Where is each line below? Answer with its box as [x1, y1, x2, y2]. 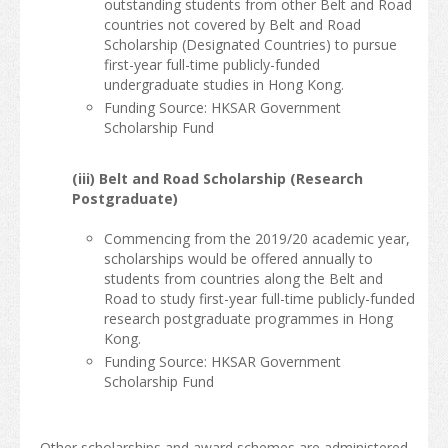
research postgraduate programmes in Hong [103, 309, 393, 329]
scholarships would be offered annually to [103, 249, 373, 269]
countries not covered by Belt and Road [103, 14, 361, 34]
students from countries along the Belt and [103, 269, 383, 289]
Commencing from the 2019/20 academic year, [103, 229, 410, 249]
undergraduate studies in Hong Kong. [103, 74, 344, 94]
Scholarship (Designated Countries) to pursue [103, 34, 397, 54]
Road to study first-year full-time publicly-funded [103, 289, 415, 309]
